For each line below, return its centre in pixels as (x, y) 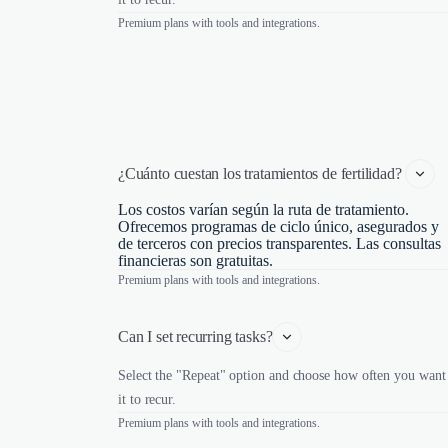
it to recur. (147, 399)
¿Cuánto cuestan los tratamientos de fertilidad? (262, 173)
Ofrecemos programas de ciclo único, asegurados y (278, 226)
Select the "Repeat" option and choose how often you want (282, 375)
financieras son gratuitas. (195, 260)
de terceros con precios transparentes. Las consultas (279, 243)
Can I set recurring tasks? (195, 336)
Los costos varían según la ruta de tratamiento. (263, 209)
